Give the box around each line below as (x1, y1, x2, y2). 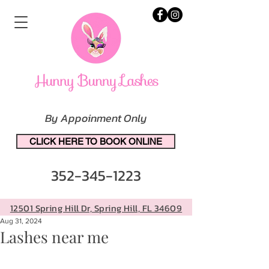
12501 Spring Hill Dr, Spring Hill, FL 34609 (10, 201, 183, 215)
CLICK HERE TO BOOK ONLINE (29, 136, 162, 147)
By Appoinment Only (45, 110, 147, 126)
